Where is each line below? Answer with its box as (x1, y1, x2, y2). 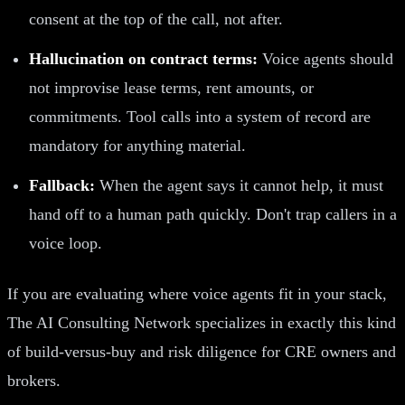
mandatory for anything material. (29, 136, 246, 155)
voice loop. (29, 233, 102, 252)
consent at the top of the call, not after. (29, 9, 283, 28)
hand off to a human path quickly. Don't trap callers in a (29, 204, 397, 223)
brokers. (7, 371, 61, 390)
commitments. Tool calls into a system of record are (29, 107, 371, 126)
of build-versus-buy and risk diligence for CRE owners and (7, 342, 396, 361)
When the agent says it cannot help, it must (95, 175, 383, 194)
